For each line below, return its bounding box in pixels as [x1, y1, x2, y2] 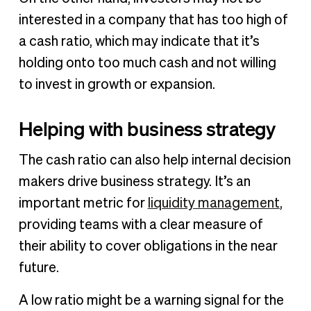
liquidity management [147, 196, 280, 210]
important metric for [18, 196, 148, 210]
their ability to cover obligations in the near [18, 239, 278, 253]
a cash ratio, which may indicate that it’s [18, 34, 260, 49]
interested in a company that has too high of [18, 12, 288, 27]
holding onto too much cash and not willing [18, 56, 276, 70]
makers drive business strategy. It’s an [18, 174, 251, 189]
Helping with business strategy [18, 116, 276, 140]
